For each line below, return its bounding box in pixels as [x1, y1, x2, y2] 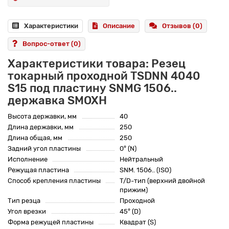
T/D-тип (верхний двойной [120, 177, 205, 185]
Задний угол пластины [8, 145, 81, 153]
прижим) [120, 186, 148, 194]
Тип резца [8, 197, 40, 205]
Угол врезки [8, 208, 46, 216]
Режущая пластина [8, 166, 69, 174]
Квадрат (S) [120, 218, 156, 226]
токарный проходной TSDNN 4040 [8, 69, 200, 83]
